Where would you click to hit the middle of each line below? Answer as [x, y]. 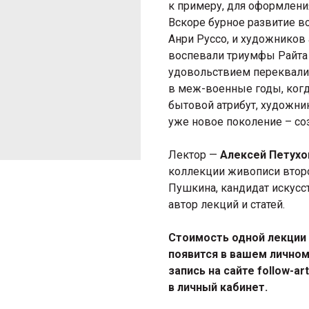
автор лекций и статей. [227, 205]
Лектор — [194, 155]
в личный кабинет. [218, 288]
